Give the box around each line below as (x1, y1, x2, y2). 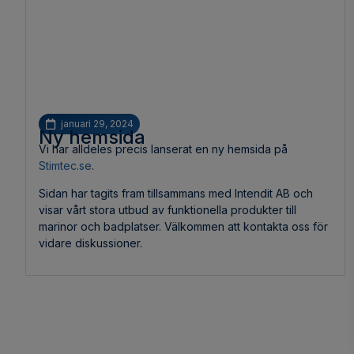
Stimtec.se (39, 158, 92, 172)
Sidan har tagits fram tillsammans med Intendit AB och (39, 186, 313, 201)
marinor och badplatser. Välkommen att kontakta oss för (39, 220, 328, 234)
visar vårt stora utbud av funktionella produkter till (39, 203, 296, 217)
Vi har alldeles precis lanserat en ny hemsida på (39, 141, 288, 156)
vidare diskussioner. (39, 236, 142, 250)
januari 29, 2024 (61, 117, 134, 130)
